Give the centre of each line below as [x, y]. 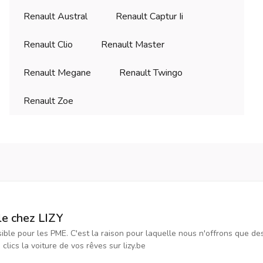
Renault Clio [48, 45]
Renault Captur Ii [149, 17]
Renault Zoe [48, 101]
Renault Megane [57, 73]
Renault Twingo [151, 73]
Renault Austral [55, 17]
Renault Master [133, 45]
